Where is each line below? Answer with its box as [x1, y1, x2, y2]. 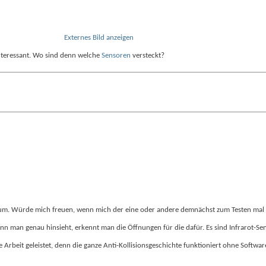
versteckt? [131, 52, 164, 59]
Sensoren [102, 52, 131, 59]
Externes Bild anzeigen [64, 34, 134, 42]
